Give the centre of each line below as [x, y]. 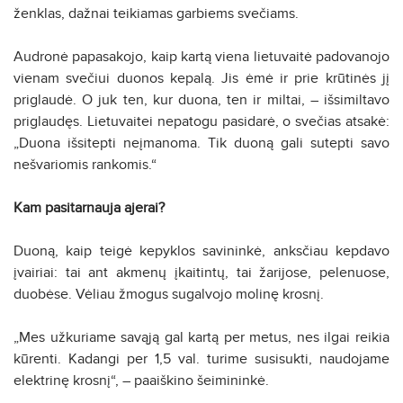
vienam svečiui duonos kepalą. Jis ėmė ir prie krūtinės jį [201, 78]
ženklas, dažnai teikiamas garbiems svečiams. [156, 13]
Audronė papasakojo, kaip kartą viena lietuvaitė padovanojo [201, 56]
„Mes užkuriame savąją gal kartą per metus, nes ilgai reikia [201, 337]
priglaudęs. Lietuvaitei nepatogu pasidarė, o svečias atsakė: [201, 121]
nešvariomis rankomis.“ [85, 164]
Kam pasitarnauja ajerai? [89, 207]
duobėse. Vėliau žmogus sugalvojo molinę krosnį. [169, 294]
